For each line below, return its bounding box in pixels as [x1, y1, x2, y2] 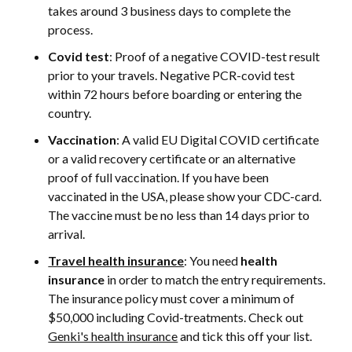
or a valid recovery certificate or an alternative [48, 151, 296, 167]
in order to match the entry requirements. [104, 272, 326, 288]
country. [48, 105, 92, 121]
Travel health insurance [48, 253, 185, 269]
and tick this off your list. [178, 328, 313, 344]
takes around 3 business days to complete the [48, 3, 291, 19]
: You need [184, 253, 241, 269]
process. [48, 22, 93, 38]
